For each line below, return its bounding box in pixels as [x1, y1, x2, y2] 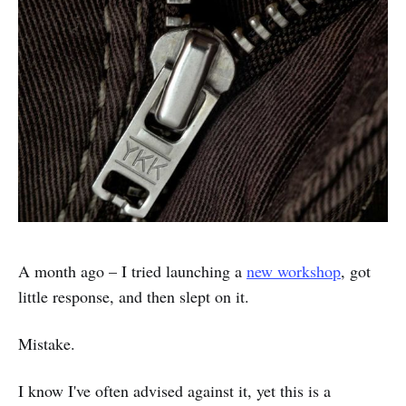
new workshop [246, 259, 341, 282]
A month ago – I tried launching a [18, 259, 246, 282]
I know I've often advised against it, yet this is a [18, 379, 331, 401]
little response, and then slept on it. [18, 285, 249, 307]
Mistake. [18, 332, 75, 354]
